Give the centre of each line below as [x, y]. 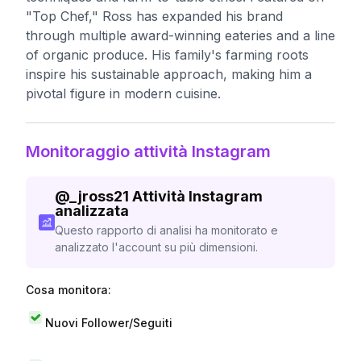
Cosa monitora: [68, 290]
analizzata [91, 211]
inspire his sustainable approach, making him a [169, 74]
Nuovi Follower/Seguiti [109, 322]
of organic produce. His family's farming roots [167, 55]
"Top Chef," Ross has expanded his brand [154, 16]
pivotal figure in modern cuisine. [123, 93]
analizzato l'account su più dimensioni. [156, 247]
